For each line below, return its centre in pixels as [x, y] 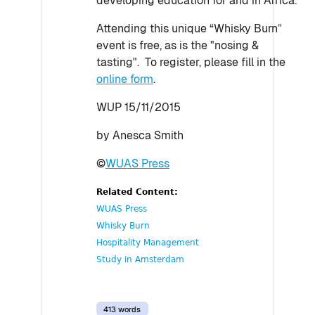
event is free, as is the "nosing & [178, 45]
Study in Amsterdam [140, 259]
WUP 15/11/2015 [139, 107]
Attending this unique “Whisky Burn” [189, 28]
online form [125, 79]
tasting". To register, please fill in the [191, 62]
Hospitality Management [148, 243]
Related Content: [139, 192]
